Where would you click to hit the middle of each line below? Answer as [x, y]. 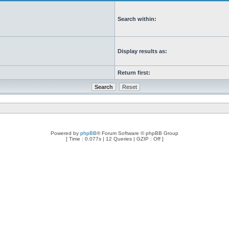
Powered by [65, 133]
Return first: [134, 73]
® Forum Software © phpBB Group [138, 133]
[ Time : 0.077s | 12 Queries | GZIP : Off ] [114, 139]
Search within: [137, 19]
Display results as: [142, 51]
